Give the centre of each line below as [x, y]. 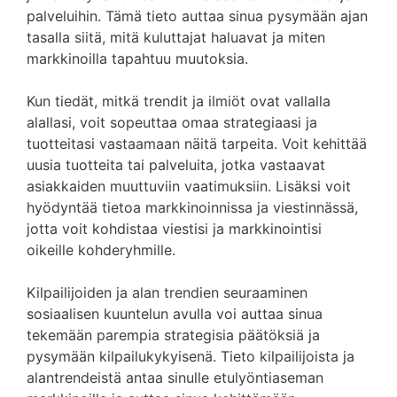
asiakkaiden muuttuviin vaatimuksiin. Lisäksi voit [189, 186]
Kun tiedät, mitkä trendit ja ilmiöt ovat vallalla [179, 101]
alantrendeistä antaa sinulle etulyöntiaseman [175, 378]
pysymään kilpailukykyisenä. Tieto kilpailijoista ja [191, 356]
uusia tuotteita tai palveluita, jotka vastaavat [176, 165]
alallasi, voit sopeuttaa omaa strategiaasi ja [172, 122]
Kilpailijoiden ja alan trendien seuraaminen [167, 292]
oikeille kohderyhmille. [101, 250]
